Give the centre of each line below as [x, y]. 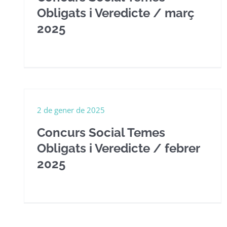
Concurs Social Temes [101, 133]
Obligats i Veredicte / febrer [118, 148]
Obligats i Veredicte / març [116, 13]
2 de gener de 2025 [71, 110]
